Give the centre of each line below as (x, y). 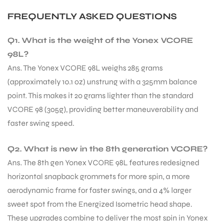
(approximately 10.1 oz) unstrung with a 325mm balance (102, 82)
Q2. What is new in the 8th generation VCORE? (108, 149)
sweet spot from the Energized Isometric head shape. (100, 204)
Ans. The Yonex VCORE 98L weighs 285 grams (85, 68)
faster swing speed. (41, 123)
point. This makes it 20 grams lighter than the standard (100, 96)
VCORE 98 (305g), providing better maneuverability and (103, 110)
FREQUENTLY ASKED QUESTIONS (92, 17)
